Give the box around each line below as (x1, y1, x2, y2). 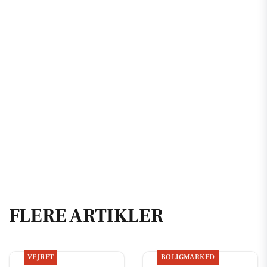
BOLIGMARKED (160, 253, 215, 262)
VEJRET (27, 253, 54, 262)
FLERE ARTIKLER (9, 203, 163, 228)
